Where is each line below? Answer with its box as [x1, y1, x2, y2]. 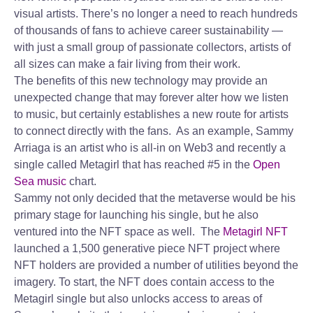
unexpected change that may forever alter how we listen [14, 92, 289, 103]
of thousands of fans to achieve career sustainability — [14, 24, 283, 36]
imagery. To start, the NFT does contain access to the [14, 276, 275, 288]
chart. [66, 175, 96, 187]
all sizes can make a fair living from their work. [14, 58, 240, 70]
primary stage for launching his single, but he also [14, 209, 259, 221]
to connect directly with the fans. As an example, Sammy [14, 125, 293, 137]
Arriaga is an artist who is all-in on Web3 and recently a [14, 142, 286, 154]
